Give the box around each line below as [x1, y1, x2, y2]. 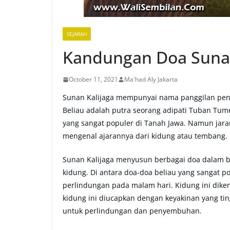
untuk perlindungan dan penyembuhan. [63, 206, 204, 216]
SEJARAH [67, 30, 87, 37]
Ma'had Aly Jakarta [124, 75, 178, 84]
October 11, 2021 [69, 75, 118, 84]
